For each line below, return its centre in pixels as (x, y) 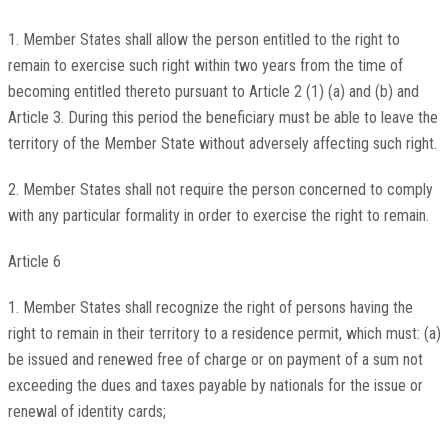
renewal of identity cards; (86, 412)
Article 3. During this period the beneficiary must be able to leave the (222, 118)
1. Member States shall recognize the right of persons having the (210, 308)
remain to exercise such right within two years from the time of (205, 66)
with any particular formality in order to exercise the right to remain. (218, 216)
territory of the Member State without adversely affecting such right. (222, 144)
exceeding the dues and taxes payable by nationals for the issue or (215, 386)
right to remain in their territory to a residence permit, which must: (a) (224, 334)
